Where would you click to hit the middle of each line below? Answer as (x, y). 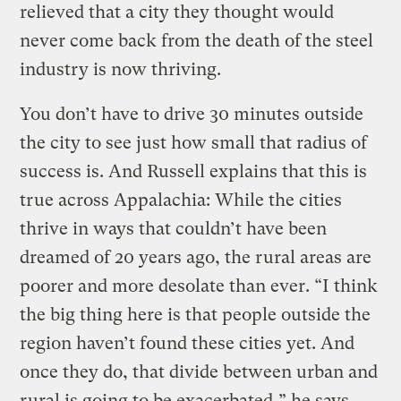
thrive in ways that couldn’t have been (174, 228)
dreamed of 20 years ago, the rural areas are (196, 257)
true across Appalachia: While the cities (181, 200)
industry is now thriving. (121, 69)
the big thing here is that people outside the (196, 314)
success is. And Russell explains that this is (194, 171)
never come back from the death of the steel (197, 40)
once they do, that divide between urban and (199, 371)
